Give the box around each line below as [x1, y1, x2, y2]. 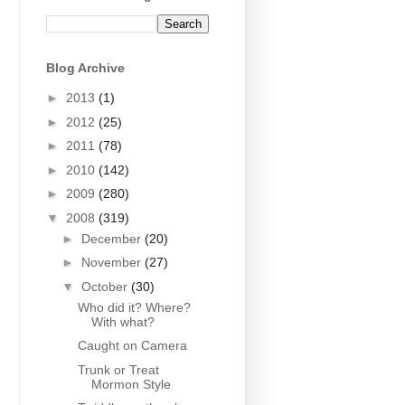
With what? [90, 314, 155, 329]
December [80, 231, 145, 246]
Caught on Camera [77, 338, 187, 353]
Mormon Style [90, 376, 171, 391]
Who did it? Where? [77, 299, 191, 315]
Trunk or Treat [77, 362, 159, 377]
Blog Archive [46, 60, 125, 75]
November [80, 255, 145, 270]
